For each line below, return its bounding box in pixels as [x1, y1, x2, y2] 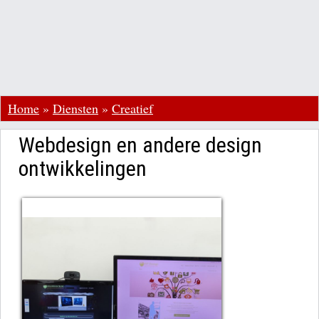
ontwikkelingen [19, 156, 147, 181]
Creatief [112, 100, 153, 117]
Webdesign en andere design [19, 132, 262, 157]
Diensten [53, 100, 98, 117]
